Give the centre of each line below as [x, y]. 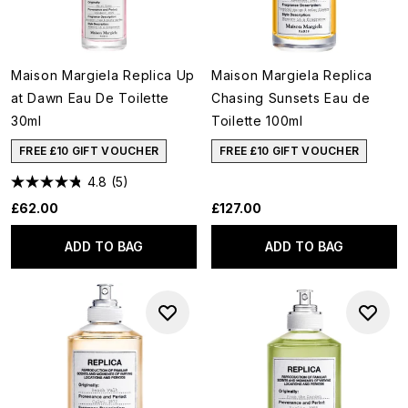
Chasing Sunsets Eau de [291, 98]
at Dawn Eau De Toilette [91, 98]
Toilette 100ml [257, 121]
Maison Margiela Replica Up [103, 75]
